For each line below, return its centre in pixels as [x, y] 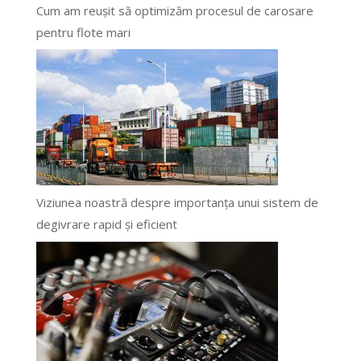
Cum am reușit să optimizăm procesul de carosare [174, 10]
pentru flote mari [83, 32]
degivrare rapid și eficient [106, 224]
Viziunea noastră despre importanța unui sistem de [177, 203]
